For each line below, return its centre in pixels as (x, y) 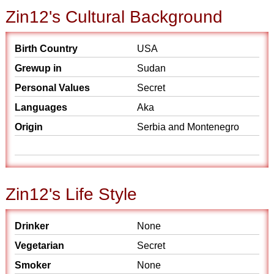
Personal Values (53, 88)
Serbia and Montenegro (188, 127)
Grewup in (39, 68)
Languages (41, 107)
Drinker (32, 226)
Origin (29, 127)
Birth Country (46, 49)
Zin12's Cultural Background (114, 17)
